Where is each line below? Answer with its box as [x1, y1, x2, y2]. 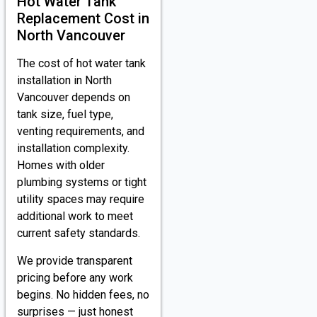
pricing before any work [17, 270, 133, 284]
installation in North [17, 74, 112, 88]
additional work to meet [17, 209, 133, 224]
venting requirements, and [17, 125, 144, 139]
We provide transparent [17, 253, 132, 267]
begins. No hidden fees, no [17, 287, 149, 301]
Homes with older [17, 158, 105, 173]
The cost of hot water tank [17, 57, 146, 71]
